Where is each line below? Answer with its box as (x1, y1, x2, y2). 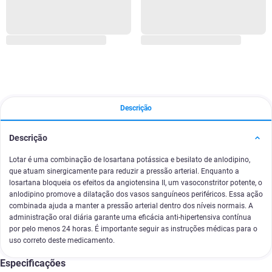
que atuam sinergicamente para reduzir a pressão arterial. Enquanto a (9, 167, 239, 175)
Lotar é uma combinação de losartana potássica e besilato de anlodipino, (9, 155, 250, 164)
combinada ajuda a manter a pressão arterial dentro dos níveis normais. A (9, 202, 253, 210)
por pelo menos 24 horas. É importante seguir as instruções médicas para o (9, 225, 257, 233)
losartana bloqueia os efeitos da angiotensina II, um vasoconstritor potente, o (9, 178, 262, 187)
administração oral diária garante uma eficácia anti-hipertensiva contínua (9, 213, 251, 222)
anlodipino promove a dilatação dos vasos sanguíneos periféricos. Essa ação (9, 190, 263, 199)
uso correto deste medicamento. (9, 236, 115, 245)
